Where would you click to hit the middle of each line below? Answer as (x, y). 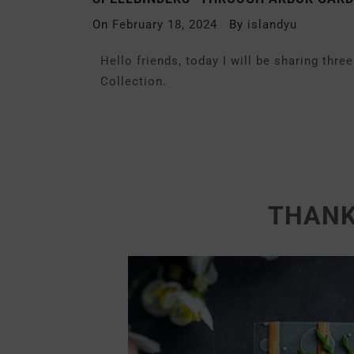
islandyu (272, 24)
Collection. (134, 81)
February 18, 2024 (165, 24)
